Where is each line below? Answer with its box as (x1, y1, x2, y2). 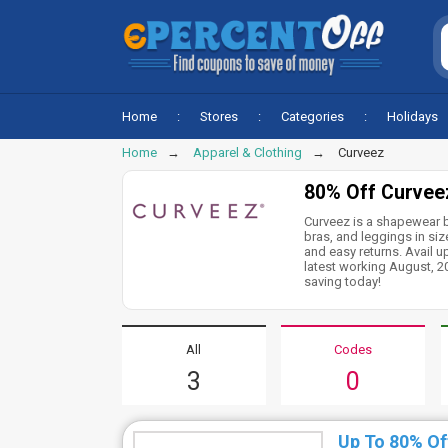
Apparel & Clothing (193, 145, 302, 160)
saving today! (304, 274, 382, 289)
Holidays (387, 109, 438, 124)
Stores (200, 109, 238, 124)
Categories (281, 109, 344, 124)
